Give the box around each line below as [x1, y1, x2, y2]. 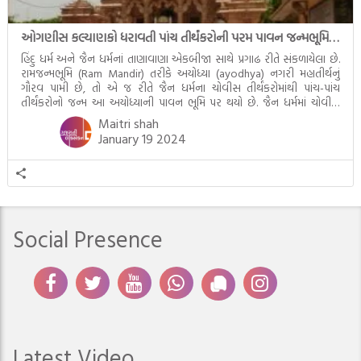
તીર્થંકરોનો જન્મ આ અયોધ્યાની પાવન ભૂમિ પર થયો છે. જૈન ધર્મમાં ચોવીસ [21, 93, 340, 110]
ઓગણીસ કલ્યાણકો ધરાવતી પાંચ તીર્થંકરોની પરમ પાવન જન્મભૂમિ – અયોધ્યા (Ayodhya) [329, 27, 339, 47]
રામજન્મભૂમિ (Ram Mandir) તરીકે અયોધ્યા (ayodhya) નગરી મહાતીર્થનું [21, 64, 340, 81]
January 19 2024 [98, 129, 186, 148]
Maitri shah [98, 114, 159, 133]
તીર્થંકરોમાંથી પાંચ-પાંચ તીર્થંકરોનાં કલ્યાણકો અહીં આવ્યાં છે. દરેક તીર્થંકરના [21, 108, 340, 125]
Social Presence [13, 222, 163, 255]
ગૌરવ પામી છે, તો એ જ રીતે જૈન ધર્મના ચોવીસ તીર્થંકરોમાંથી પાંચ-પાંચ [21, 79, 340, 96]
